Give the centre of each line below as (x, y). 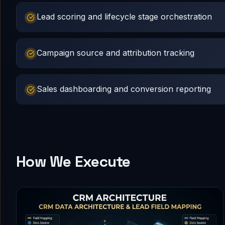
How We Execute (73, 161)
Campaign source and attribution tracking (116, 53)
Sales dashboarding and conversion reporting (124, 89)
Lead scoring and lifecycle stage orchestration (124, 17)
